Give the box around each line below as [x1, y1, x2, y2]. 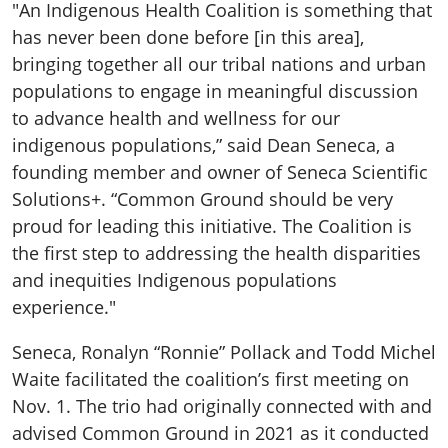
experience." [12, 295, 116, 320]
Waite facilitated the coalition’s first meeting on [12, 367, 409, 392]
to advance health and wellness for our [12, 106, 340, 131]
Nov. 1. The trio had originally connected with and [12, 394, 432, 419]
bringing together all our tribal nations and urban [12, 52, 426, 77]
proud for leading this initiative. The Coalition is [12, 214, 412, 239]
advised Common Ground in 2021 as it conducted [12, 421, 429, 446]
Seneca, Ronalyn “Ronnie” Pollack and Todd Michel [12, 340, 436, 365]
